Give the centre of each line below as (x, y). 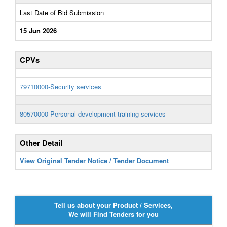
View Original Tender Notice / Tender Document (94, 160)
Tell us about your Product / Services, (113, 205)
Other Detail (41, 143)
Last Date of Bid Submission (62, 12)
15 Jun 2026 (38, 31)
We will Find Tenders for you (113, 214)
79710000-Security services (61, 86)
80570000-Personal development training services (93, 114)
